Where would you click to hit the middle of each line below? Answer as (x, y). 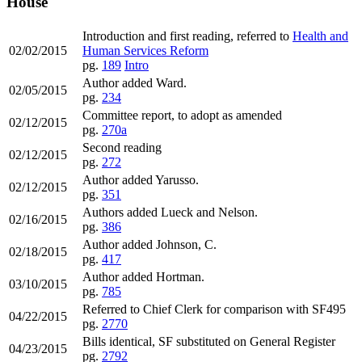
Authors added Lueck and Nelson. (170, 212)
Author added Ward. (135, 82)
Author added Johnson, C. (149, 244)
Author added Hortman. (143, 276)
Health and (320, 36)
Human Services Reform (145, 50)
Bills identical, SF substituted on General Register (209, 341)
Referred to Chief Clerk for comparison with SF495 (214, 309)
